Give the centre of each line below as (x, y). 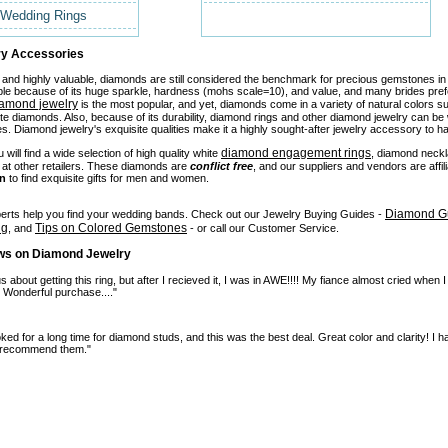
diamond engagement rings (296, 153)
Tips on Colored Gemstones (111, 227)
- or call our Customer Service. (263, 227)
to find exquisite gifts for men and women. (107, 178)
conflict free (221, 166)
